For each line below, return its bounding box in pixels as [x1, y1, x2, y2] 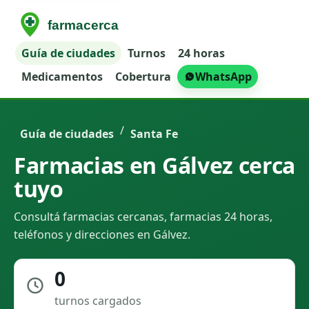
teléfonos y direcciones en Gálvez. [14, 227, 190, 242]
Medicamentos [21, 69, 103, 84]
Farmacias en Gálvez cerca [14, 150, 295, 180]
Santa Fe [130, 126, 178, 141]
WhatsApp [195, 69, 252, 84]
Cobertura [115, 69, 172, 84]
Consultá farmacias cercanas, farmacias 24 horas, [14, 209, 272, 224]
